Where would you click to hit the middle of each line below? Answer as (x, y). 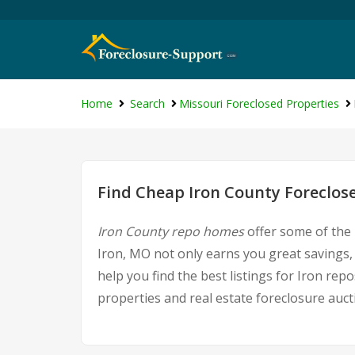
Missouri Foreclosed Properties (259, 103)
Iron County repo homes (171, 231)
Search (147, 103)
